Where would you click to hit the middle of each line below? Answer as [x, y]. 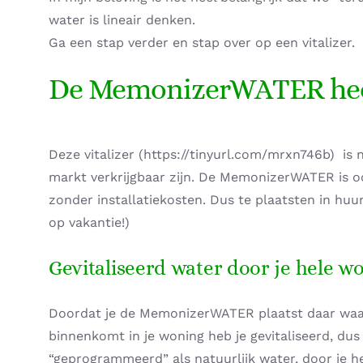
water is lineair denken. [122, 20]
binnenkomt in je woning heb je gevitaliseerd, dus [204, 335]
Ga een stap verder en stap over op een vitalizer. [201, 43]
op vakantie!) [89, 222]
